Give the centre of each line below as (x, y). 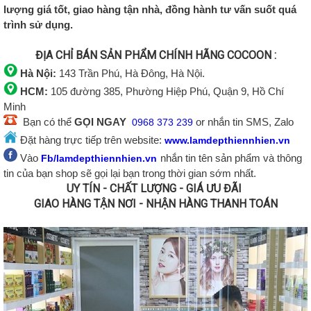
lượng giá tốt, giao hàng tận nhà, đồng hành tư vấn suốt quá (150, 10)
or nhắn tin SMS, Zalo (245, 122)
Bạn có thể (46, 122)
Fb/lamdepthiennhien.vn (99, 159)
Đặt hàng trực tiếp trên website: (91, 140)
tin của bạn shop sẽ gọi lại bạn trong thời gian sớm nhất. (131, 174)
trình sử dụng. (38, 25)
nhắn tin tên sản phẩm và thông (231, 158)
